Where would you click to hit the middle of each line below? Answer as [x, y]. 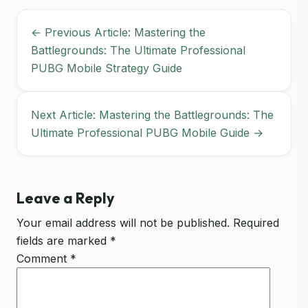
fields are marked [63, 241]
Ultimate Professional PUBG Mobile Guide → [147, 132]
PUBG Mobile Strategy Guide [107, 68]
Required [256, 223]
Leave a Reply [66, 198]
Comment [43, 259]
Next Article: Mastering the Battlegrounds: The [152, 114]
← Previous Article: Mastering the [118, 32]
